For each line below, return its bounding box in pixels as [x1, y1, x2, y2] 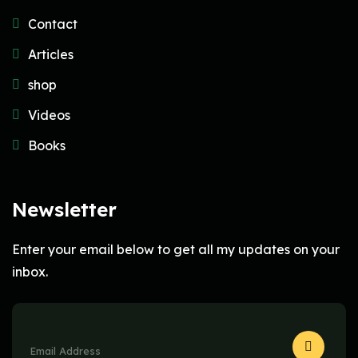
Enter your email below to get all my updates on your [12, 241, 340, 258]
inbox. [12, 264, 48, 280]
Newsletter [12, 197, 117, 222]
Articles [28, 46, 74, 63]
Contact [28, 16, 78, 33]
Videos [28, 107, 70, 124]
